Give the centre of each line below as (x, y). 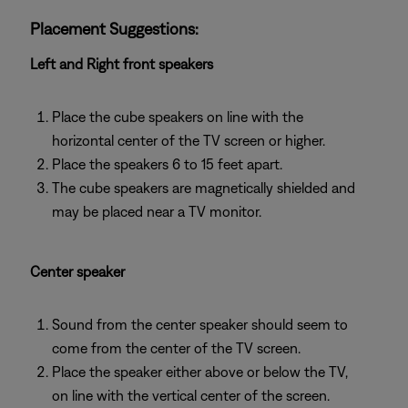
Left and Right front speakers (122, 64)
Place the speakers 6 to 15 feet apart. (167, 164)
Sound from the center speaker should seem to (200, 324)
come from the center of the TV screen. (176, 348)
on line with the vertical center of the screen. (191, 395)
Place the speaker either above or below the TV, (200, 372)
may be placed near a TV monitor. (157, 211)
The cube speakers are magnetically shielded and (204, 188)
